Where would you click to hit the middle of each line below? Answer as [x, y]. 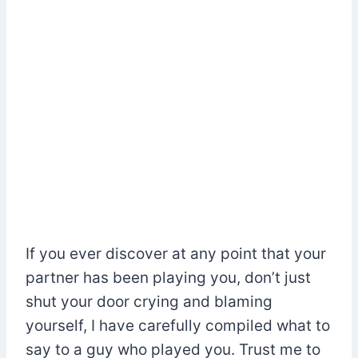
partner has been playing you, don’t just [168, 277]
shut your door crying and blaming [149, 301]
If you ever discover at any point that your [176, 253]
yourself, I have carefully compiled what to [178, 325]
